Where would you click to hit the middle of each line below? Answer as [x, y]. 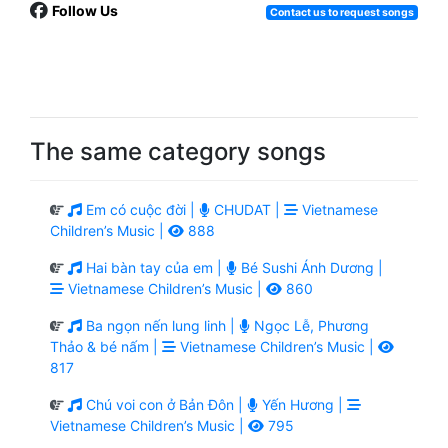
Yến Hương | [302, 404]
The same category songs [178, 151]
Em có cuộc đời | [140, 209]
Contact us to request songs [341, 12]
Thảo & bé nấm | [106, 346]
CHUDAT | [247, 209]
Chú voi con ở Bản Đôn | [164, 404]
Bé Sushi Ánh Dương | [310, 267]
